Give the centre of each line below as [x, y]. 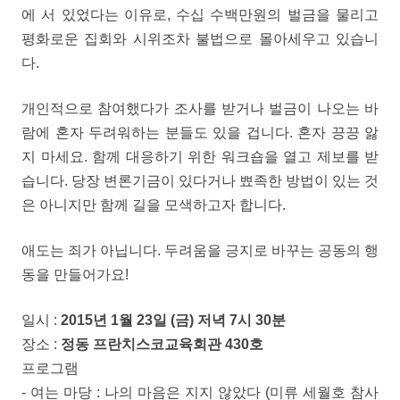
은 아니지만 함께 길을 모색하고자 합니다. [154, 205]
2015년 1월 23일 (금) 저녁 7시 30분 [173, 320]
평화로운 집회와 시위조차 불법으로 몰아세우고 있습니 [200, 39]
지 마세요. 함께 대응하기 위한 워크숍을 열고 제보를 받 [200, 157]
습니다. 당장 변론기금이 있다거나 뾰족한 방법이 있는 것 [200, 181]
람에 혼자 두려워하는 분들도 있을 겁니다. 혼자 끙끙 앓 [200, 133]
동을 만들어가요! [75, 275]
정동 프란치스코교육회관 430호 [162, 344]
